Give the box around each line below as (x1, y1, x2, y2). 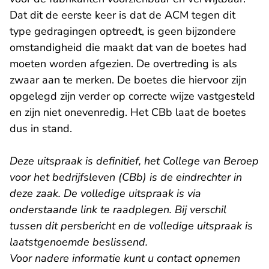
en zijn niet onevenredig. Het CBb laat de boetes (10, 105, 246, 119)
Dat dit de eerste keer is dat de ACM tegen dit (10, 8, 235, 22)
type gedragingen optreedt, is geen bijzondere (10, 24, 236, 38)
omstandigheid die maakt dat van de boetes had (10, 40, 247, 55)
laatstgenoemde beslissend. (10, 235, 148, 249)
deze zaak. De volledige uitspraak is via (10, 186, 201, 201)
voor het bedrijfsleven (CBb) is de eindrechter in (10, 170, 242, 184)
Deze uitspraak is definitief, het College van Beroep (10, 154, 259, 168)
